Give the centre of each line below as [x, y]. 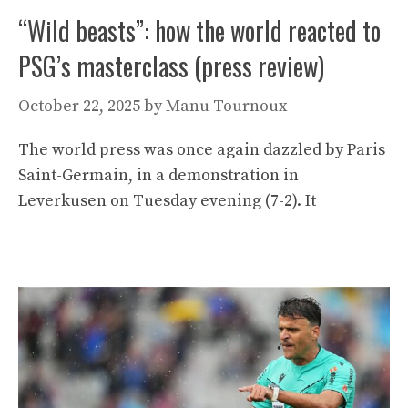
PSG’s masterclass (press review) [171, 66]
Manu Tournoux [226, 106]
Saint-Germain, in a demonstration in [158, 175]
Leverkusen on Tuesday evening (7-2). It [167, 201]
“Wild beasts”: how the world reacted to [199, 31]
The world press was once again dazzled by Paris [202, 150]
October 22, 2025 [79, 106]
